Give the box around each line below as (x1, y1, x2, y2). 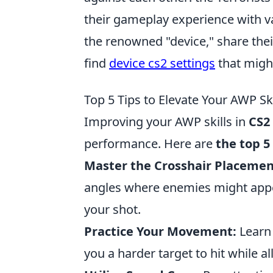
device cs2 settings (109, 55, 215, 71)
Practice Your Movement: (84, 223, 236, 239)
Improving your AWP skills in (84, 113, 249, 130)
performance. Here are (84, 135, 216, 152)
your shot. (84, 201, 141, 218)
